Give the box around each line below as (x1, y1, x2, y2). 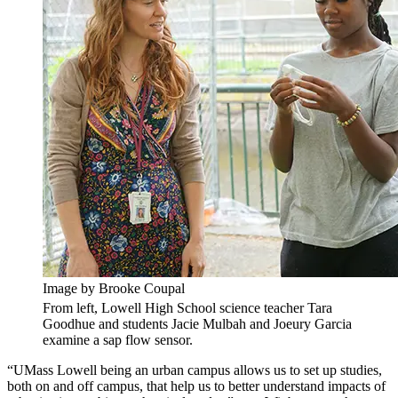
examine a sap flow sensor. (43, 332, 193, 348)
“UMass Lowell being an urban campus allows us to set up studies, (7, 362, 382, 378)
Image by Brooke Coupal (43, 281, 185, 297)
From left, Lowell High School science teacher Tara (43, 300, 332, 316)
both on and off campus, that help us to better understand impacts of (7, 378, 386, 394)
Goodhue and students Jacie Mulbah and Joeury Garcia (43, 316, 352, 332)
